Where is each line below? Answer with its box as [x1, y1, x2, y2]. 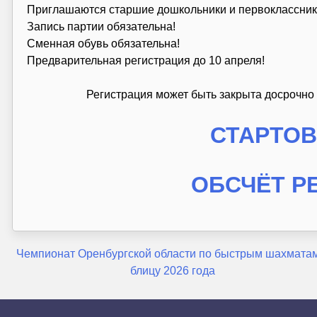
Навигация [11, 248, 101, 267]
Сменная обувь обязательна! [26, 37, 180, 50]
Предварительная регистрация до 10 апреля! [26, 54, 265, 67]
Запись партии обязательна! [26, 20, 175, 33]
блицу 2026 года [129, 265, 215, 277]
